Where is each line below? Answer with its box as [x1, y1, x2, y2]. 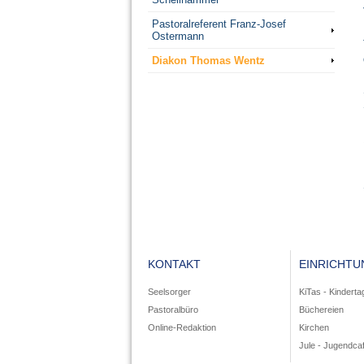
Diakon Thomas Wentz [151, 54, 265, 67]
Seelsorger [148, 287, 191, 297]
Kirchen [299, 323, 329, 333]
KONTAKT [148, 258, 201, 271]
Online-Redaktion [148, 323, 216, 333]
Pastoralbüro [148, 305, 198, 315]
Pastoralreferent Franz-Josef [151, 18, 286, 31]
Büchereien [299, 305, 344, 315]
